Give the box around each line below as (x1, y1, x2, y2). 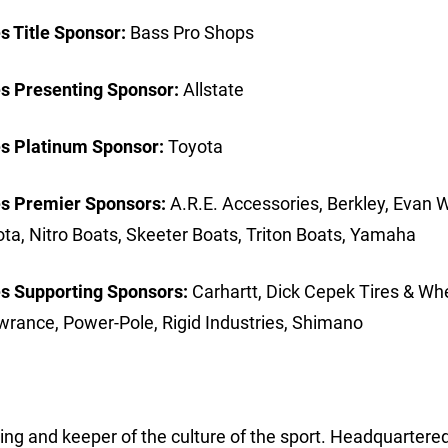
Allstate (179, 79, 266, 101)
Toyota (168, 136, 223, 158)
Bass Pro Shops (126, 22, 254, 44)
